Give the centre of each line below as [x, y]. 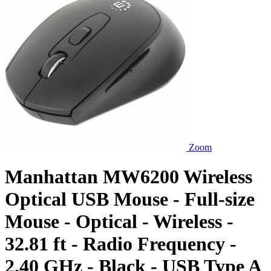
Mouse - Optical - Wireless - [119, 222]
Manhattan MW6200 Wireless [129, 177]
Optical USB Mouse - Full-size [130, 199]
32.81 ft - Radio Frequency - [121, 244]
